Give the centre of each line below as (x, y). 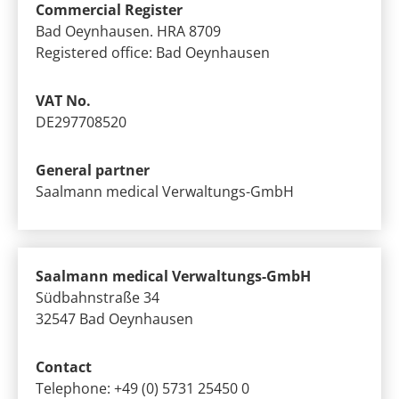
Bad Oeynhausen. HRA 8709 (128, 31)
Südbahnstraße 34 (98, 297)
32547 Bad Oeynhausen (114, 319)
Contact (64, 367)
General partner (93, 170)
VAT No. (63, 101)
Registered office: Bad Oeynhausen (153, 53)
